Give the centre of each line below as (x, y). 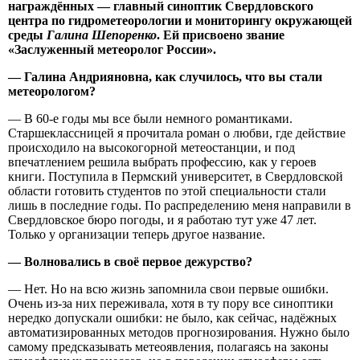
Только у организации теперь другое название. (137, 234)
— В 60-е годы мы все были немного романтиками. (150, 118)
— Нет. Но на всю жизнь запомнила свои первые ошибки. (168, 288)
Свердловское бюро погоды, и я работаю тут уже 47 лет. (162, 219)
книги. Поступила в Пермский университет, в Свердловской (176, 176)
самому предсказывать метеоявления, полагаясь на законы (168, 346)
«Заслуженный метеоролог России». (112, 49)
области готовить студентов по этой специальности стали (167, 190)
